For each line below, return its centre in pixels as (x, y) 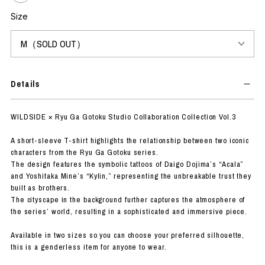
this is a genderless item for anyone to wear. (88, 247)
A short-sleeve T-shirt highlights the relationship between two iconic (130, 140)
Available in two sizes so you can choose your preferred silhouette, (127, 235)
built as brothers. (40, 188)
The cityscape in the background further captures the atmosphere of (128, 199)
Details (25, 84)
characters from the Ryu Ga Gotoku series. (84, 152)
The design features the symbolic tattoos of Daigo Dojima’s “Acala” (127, 164)
